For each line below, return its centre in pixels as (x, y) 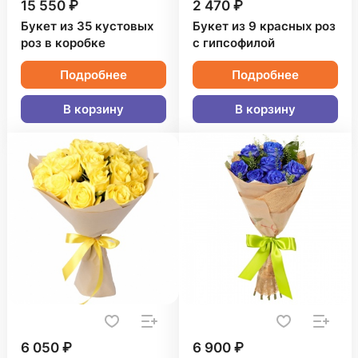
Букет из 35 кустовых (87, 26)
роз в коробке (63, 43)
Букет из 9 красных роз (264, 26)
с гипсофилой (234, 43)
